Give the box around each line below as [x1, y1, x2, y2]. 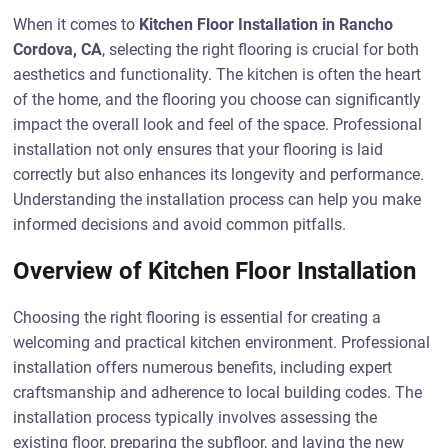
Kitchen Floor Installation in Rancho [139, 15, 394, 34]
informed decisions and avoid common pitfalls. [13, 215, 347, 234]
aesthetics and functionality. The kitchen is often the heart [13, 65, 422, 84]
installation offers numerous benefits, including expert [13, 358, 393, 377]
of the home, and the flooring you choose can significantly [13, 90, 422, 109]
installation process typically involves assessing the [13, 408, 378, 427]
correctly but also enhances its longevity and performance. [13, 165, 425, 184]
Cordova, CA [13, 40, 103, 59]
